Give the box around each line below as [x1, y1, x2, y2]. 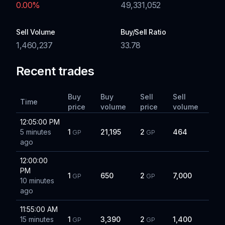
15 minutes [20, 215, 54, 223]
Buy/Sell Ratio [121, 28, 166, 36]
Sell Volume [16, 28, 55, 36]
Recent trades [16, 64, 94, 78]
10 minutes [20, 176, 54, 185]
